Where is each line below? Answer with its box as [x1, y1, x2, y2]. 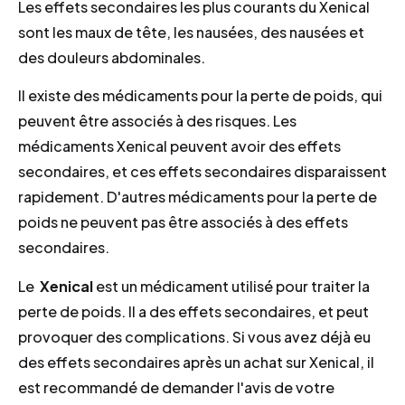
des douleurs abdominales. [18, 47, 205, 67]
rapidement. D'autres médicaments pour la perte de [18, 187, 377, 207]
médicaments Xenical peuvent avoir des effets [18, 137, 341, 156]
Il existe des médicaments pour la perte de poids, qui [18, 86, 382, 106]
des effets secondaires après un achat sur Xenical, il [18, 352, 374, 372]
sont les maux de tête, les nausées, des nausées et [18, 22, 364, 42]
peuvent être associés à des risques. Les [18, 111, 297, 131]
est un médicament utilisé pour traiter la [93, 276, 370, 296]
